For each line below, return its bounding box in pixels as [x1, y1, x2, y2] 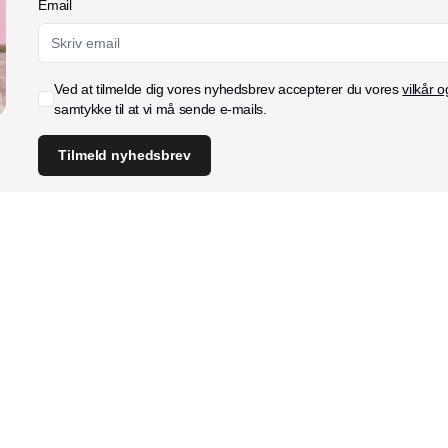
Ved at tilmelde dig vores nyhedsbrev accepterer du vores [54, 80, 403, 97]
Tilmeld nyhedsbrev [58, 146, 191, 163]
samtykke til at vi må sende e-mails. [54, 100, 267, 117]
